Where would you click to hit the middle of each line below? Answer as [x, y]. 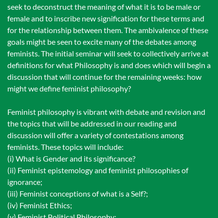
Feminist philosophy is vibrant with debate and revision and [106, 112]
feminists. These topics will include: [65, 147]
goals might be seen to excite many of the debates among [102, 42]
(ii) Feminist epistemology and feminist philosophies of [98, 170]
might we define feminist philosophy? [69, 88]
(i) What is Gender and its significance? [71, 158]
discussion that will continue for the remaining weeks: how [104, 77]
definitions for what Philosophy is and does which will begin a [109, 65]
